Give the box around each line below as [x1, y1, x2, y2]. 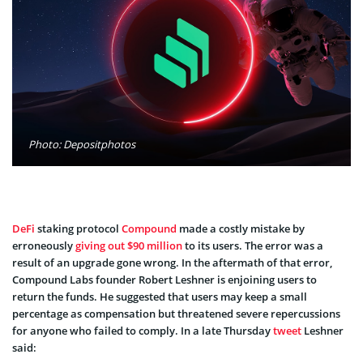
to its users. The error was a [182, 237, 323, 253]
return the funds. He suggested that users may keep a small [12, 288, 307, 304]
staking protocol [35, 220, 122, 236]
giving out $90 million [75, 237, 182, 253]
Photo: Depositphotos [28, 136, 135, 152]
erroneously [12, 237, 75, 253]
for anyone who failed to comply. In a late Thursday [12, 322, 273, 338]
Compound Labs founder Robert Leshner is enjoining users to [12, 271, 317, 287]
